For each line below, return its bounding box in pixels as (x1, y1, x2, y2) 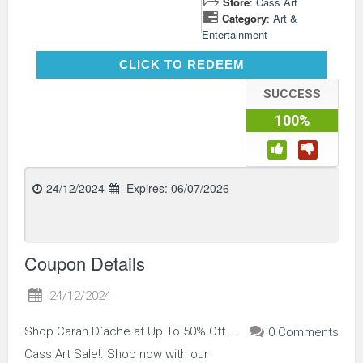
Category (222, 10, 267, 26)
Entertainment (202, 26, 267, 42)
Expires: (123, 179, 171, 196)
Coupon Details (24, 250, 145, 275)
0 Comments (268, 324, 339, 340)
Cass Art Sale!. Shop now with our (24, 346, 208, 361)
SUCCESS (263, 86, 321, 101)
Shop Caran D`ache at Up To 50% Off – (24, 323, 237, 339)
